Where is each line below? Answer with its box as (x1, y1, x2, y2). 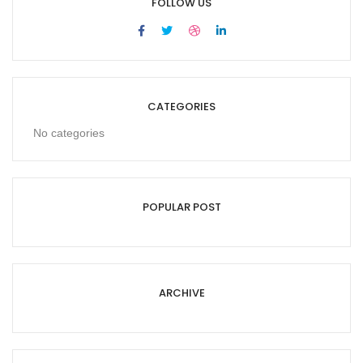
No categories (33, 126, 105, 139)
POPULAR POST (142, 199, 221, 215)
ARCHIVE (158, 285, 205, 301)
